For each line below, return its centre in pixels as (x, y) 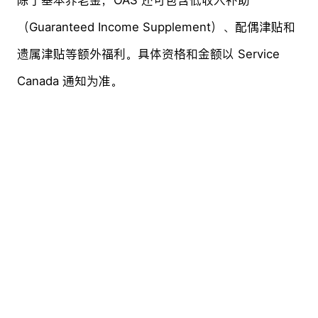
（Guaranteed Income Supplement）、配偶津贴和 (156, 27)
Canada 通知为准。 (70, 81)
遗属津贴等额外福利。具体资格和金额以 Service (148, 54)
